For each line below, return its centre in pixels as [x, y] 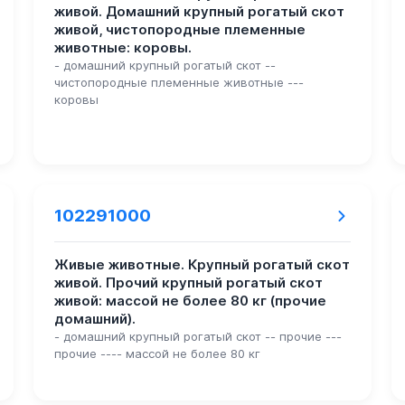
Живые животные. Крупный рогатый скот [202, 265]
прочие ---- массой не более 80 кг [157, 354]
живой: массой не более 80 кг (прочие [190, 301]
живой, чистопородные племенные [179, 30]
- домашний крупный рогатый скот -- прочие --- [198, 337]
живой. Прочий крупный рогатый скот [188, 283]
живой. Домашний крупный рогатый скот [199, 12]
